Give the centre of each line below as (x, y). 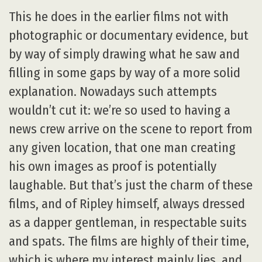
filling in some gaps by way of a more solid (125, 73)
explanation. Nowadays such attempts (113, 92)
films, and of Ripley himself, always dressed (127, 204)
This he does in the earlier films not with (119, 17)
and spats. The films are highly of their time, (129, 241)
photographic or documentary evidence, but (129, 35)
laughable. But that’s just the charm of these (131, 185)
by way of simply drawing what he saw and (124, 54)
